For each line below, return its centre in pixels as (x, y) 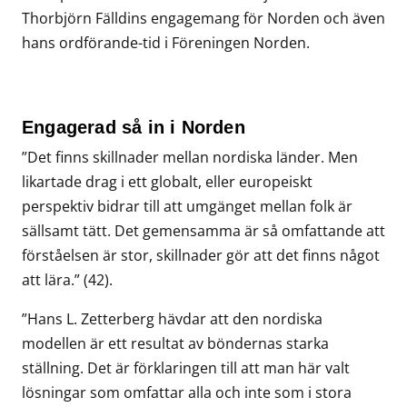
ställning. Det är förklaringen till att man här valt (186, 368)
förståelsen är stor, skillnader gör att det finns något (201, 256)
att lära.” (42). (67, 280)
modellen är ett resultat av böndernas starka (175, 344)
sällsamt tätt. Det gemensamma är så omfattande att (203, 231)
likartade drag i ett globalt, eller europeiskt (167, 182)
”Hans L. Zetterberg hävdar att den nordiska (172, 319)
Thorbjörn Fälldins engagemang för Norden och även (203, 19)
